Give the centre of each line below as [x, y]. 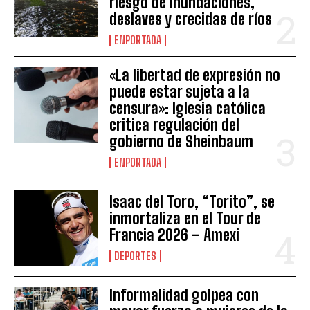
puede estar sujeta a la [180, 91]
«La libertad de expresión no [195, 75]
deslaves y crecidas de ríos [191, 19]
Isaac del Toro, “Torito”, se [192, 201]
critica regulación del [175, 125]
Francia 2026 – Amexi [175, 235]
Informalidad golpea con [184, 295]
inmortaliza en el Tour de [185, 218]
